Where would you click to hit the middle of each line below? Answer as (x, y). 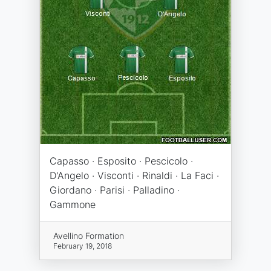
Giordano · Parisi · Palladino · (115, 190)
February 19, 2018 (82, 246)
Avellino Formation (88, 236)
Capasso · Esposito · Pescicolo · (121, 161)
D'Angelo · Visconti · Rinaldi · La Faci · (134, 175)
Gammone (73, 204)
